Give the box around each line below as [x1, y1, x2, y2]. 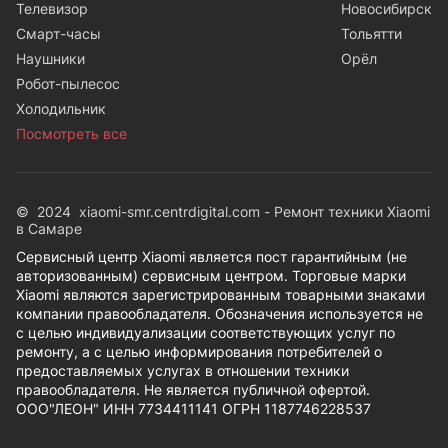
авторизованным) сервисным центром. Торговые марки [16, 266, 406, 284]
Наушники [16, 49, 85, 67]
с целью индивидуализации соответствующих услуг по [16, 323, 395, 341]
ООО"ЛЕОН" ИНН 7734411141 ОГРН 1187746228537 [16, 399, 371, 417]
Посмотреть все [16, 124, 127, 142]
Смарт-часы [16, 24, 101, 42]
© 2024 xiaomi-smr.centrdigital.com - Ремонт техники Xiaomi [16, 202, 430, 220]
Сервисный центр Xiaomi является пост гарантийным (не [16, 247, 407, 265]
